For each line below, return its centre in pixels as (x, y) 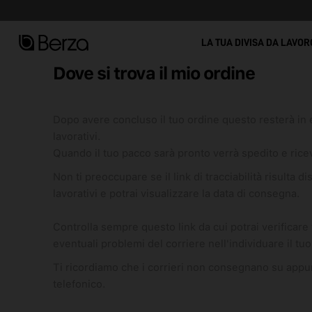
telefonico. (79, 284)
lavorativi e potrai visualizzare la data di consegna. (176, 194)
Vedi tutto (81, 8)
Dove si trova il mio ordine (154, 73)
